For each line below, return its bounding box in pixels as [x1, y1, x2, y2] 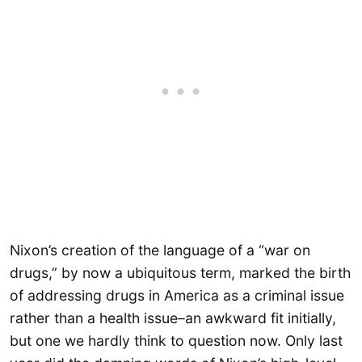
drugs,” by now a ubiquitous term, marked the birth [10, 263, 351, 281]
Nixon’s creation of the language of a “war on [10, 241, 310, 259]
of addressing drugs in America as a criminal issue [10, 286, 344, 304]
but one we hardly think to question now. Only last [10, 331, 343, 349]
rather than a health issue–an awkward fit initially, [10, 309, 336, 326]
